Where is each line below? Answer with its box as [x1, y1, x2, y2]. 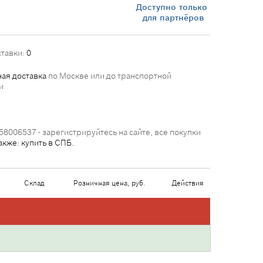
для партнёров [143, 12, 204, 23]
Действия [171, 178, 204, 187]
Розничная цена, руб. [73, 178, 146, 187]
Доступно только [136, 1, 210, 12]
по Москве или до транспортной [46, 70, 171, 81]
